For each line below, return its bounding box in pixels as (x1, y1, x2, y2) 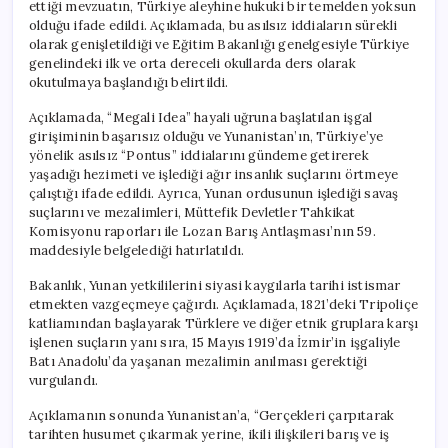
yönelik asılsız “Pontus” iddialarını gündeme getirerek (29, 146, 369, 164)
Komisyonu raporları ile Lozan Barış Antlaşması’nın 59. (29, 222, 376, 240)
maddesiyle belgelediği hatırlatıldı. (29, 241, 245, 259)
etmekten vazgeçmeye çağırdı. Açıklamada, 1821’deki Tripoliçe (29, 295, 418, 313)
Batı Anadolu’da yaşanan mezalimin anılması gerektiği (29, 352, 368, 370)
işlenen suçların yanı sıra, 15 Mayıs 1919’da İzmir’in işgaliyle (29, 333, 401, 351)
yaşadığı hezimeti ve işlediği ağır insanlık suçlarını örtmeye (29, 165, 399, 183)
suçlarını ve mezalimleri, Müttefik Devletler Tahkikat (29, 203, 356, 221)
